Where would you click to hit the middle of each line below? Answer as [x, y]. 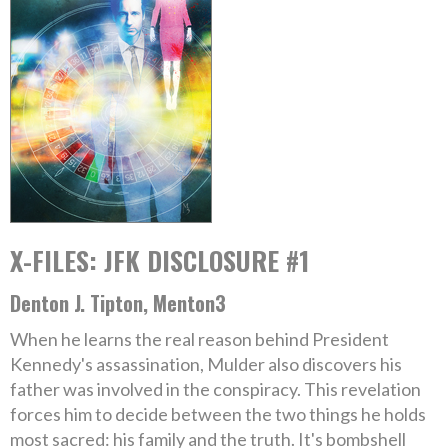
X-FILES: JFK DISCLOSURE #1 [159, 260]
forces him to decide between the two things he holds [218, 414]
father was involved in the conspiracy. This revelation [215, 389]
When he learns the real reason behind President [199, 339]
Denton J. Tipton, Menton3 [118, 303]
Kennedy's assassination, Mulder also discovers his [206, 364]
